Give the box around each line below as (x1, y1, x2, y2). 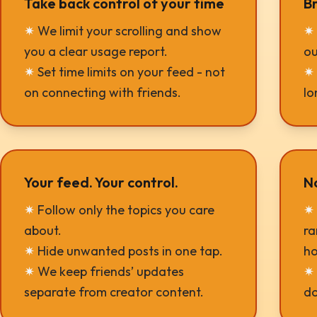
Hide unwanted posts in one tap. (35, 243, 223, 259)
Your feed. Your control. (24, 173, 178, 191)
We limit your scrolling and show (35, 23, 221, 39)
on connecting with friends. (24, 84, 181, 100)
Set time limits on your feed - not (35, 64, 225, 80)
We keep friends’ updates (35, 263, 184, 279)
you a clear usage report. (24, 43, 168, 59)
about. (24, 222, 62, 238)
